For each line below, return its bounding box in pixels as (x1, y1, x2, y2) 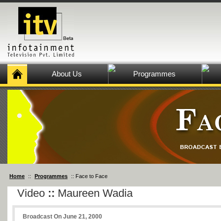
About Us (52, 70, 82, 78)
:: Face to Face (70, 173, 108, 179)
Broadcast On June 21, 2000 (23, 213, 102, 220)
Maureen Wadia (55, 187, 133, 199)
